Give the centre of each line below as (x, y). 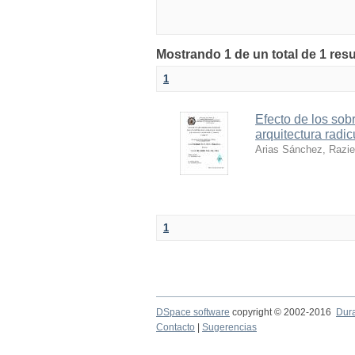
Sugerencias (229, 327)
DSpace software (193, 312)
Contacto (176, 327)
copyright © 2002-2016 (283, 312)
